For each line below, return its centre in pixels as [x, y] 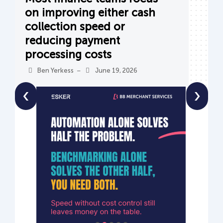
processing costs [68, 54]
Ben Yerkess [56, 70]
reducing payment [72, 40]
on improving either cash [90, 12]
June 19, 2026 [116, 70]
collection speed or [75, 26]
